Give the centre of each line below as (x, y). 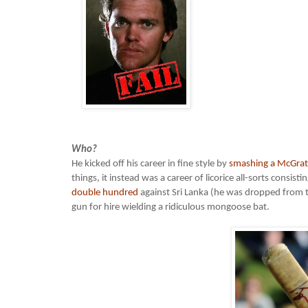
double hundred (105, 193)
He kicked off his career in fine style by (150, 164)
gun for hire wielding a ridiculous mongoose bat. (170, 208)
